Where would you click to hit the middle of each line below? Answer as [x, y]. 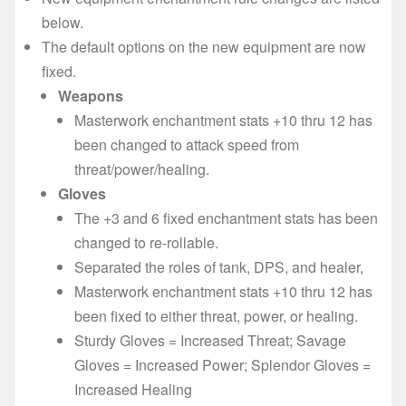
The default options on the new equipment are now [204, 46]
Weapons [91, 95]
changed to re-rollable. [146, 242]
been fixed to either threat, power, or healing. [216, 315]
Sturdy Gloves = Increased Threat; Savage [210, 340]
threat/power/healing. [142, 169]
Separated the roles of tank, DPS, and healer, [219, 266]
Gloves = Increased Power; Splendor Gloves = [222, 364]
